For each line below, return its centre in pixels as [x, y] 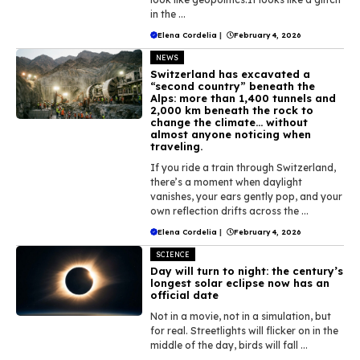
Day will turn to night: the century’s [247, 270]
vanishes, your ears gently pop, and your [247, 196]
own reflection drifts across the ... [230, 211]
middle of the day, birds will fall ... [229, 345]
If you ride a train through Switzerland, [243, 167]
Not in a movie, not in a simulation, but [241, 316]
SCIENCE [173, 254]
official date [185, 295]
